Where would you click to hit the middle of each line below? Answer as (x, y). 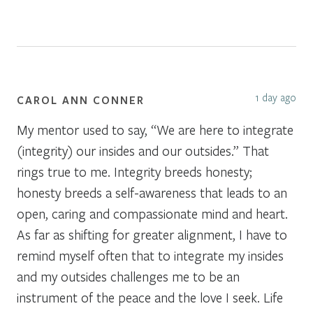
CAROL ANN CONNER (81, 100)
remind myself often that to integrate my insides (150, 255)
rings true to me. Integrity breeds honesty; (134, 171)
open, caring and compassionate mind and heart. (152, 213)
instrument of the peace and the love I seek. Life (150, 297)
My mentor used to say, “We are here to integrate (155, 129)
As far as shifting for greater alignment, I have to (152, 234)
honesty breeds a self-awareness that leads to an (152, 192)
